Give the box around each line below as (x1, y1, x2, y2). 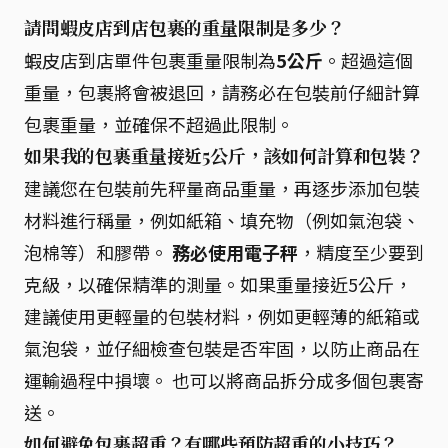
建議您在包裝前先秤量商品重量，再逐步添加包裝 (24, 174, 420, 201)
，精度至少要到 (298, 238, 424, 265)
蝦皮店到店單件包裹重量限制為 (24, 46, 276, 73)
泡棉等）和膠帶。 (24, 238, 172, 265)
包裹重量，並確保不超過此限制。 (24, 110, 294, 137)
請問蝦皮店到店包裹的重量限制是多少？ (24, 15, 345, 40)
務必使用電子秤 (172, 238, 298, 265)
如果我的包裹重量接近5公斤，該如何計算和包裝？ (24, 143, 424, 168)
